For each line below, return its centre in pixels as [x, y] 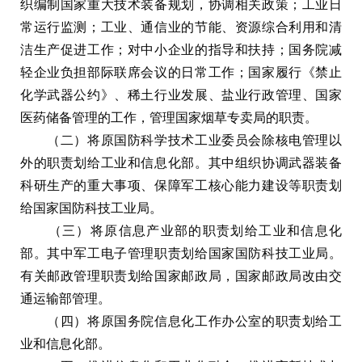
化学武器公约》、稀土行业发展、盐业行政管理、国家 [181, 95]
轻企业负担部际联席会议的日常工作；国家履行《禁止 [181, 72]
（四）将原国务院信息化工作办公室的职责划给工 [181, 321]
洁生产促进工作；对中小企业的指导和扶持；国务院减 [181, 49]
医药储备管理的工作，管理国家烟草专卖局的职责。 [169, 117]
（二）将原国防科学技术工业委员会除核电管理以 [181, 140]
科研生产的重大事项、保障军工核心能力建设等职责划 [181, 185]
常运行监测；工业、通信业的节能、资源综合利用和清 [181, 27]
